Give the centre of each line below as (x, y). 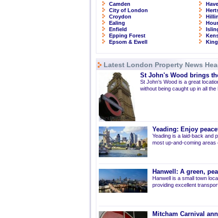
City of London (128, 10)
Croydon (120, 17)
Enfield (118, 29)
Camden (120, 4)
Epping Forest (127, 36)
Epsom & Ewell (128, 42)
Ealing (117, 23)
